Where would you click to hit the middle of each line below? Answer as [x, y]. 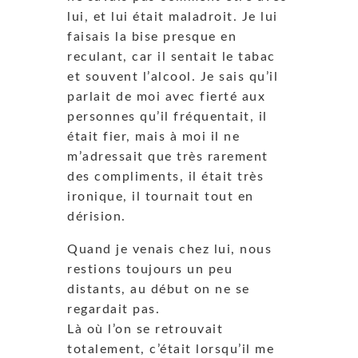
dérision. [97, 216]
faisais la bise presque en [152, 36]
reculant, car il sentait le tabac [171, 56]
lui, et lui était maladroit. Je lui [173, 16]
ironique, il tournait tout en [161, 196]
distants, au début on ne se [159, 289]
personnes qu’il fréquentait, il [167, 116]
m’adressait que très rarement [168, 156]
